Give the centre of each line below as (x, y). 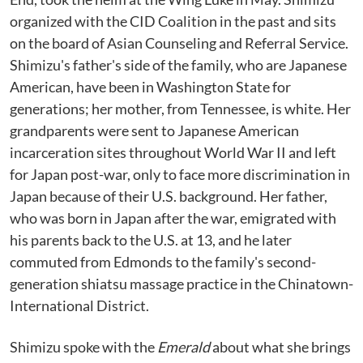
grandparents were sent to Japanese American (154, 130)
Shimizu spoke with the (83, 347)
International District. (79, 305)
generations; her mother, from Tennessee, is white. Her (180, 109)
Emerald (184, 347)
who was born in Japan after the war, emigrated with (173, 218)
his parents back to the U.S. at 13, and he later (151, 240)
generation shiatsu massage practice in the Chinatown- (181, 284)
